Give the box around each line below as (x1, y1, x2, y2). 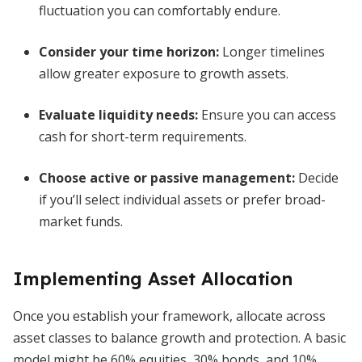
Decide (295, 169, 339, 187)
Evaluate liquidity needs (39, 106, 195, 124)
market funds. (39, 213, 123, 230)
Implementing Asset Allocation (13, 267, 293, 290)
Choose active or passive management (39, 169, 292, 187)
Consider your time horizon (39, 43, 216, 61)
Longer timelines (219, 43, 325, 61)
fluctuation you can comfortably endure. (39, 2, 280, 19)
